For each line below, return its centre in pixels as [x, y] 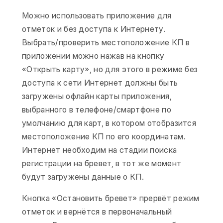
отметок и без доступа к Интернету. [94, 29]
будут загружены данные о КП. [83, 177]
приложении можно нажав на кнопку [93, 56]
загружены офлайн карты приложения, [97, 96]
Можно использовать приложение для [97, 15]
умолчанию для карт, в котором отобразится [109, 123]
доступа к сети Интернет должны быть [100, 83]
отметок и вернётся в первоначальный [97, 212]
